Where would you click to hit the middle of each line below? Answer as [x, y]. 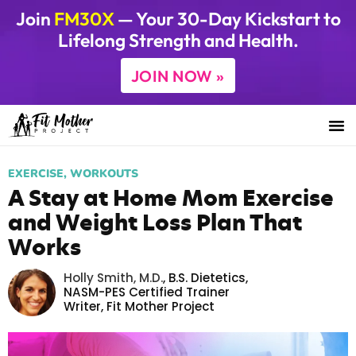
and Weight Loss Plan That [155, 222]
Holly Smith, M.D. [113, 277]
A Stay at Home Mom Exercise [171, 198]
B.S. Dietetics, [207, 277]
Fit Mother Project [161, 306]
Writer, [85, 306]
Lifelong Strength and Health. [178, 40]
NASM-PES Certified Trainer [147, 292]
